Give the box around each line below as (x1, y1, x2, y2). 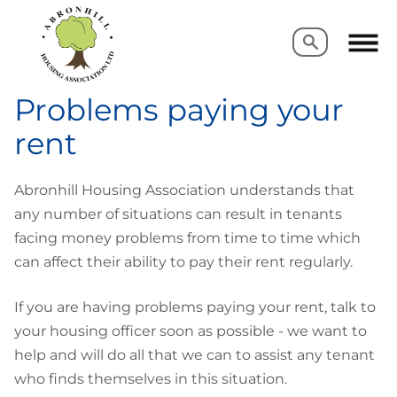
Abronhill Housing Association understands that (14, 181, 354, 198)
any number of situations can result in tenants (14, 205, 342, 222)
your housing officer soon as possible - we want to (14, 322, 367, 339)
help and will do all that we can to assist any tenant (14, 346, 375, 363)
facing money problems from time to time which (14, 229, 361, 246)
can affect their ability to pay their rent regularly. (14, 253, 353, 270)
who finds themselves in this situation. (14, 370, 294, 387)
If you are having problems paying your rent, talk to (14, 298, 376, 315)
